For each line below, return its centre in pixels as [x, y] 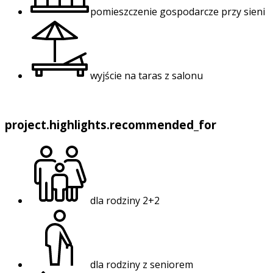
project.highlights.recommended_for [111, 124]
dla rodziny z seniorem [142, 265]
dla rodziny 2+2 [125, 201]
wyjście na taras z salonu [147, 75]
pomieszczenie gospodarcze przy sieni [178, 11]
